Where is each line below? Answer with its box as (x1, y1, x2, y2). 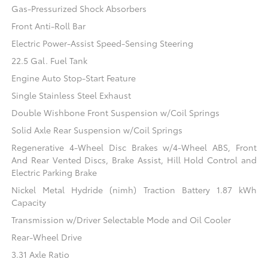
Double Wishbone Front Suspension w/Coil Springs (11, 106, 220, 119)
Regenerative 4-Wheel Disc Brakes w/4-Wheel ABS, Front (11, 141, 257, 154)
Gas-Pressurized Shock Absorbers (11, 2, 147, 15)
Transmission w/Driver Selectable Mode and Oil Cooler (11, 214, 232, 226)
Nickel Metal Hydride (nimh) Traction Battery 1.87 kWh (11, 184, 257, 196)
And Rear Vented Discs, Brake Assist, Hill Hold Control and (11, 154, 257, 166)
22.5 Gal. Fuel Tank (11, 54, 88, 67)
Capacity (11, 196, 47, 209)
